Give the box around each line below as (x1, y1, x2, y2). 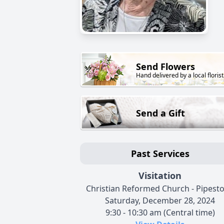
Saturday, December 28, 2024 (105, 195, 215, 206)
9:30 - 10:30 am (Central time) (105, 207, 215, 218)
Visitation (138, 169, 181, 182)
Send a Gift (136, 107, 185, 119)
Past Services (130, 147, 189, 160)
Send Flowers (136, 60, 195, 73)
